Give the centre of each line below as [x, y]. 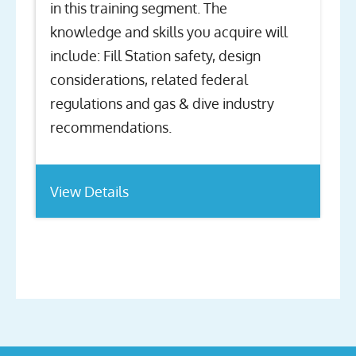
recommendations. [111, 128]
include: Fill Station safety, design [155, 56]
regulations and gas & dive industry [162, 104]
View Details [89, 191]
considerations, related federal [149, 80]
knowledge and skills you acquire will [169, 32]
